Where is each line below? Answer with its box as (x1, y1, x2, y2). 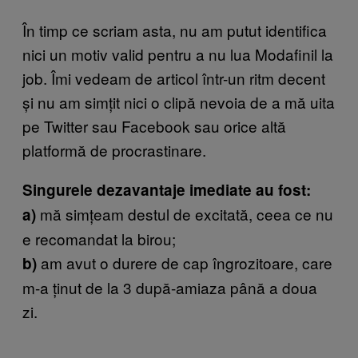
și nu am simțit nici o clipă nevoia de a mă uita (22, 90, 335, 113)
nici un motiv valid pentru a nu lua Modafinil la (22, 42, 333, 65)
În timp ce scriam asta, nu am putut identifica (22, 18, 327, 41)
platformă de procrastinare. (22, 138, 206, 161)
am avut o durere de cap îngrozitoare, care (37, 251, 332, 273)
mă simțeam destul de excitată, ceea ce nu (36, 202, 333, 225)
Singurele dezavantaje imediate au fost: (22, 178, 311, 201)
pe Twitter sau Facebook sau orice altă (22, 114, 286, 137)
